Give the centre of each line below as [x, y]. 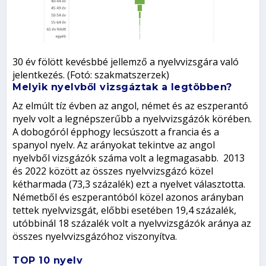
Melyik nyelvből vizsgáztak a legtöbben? [122, 87]
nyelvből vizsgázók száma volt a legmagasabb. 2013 [129, 158]
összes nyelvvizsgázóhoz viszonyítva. [95, 236]
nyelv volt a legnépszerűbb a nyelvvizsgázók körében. [132, 118]
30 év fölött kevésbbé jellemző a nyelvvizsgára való [126, 61]
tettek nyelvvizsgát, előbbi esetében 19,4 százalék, [125, 210]
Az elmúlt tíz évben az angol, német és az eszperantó [131, 105]
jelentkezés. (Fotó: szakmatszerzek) [91, 75]
